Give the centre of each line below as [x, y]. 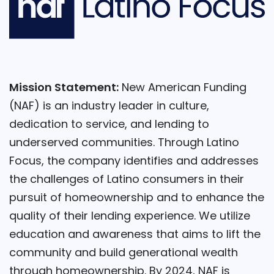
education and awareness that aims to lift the [135, 234]
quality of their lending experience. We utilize [130, 216]
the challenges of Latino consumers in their [127, 179]
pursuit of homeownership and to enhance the [137, 198]
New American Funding [183, 87]
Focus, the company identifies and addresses [134, 161]
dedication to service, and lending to [109, 124]
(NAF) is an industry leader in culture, [109, 106]
